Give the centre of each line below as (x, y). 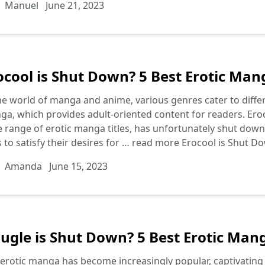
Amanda (23, 166)
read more (157, 143)
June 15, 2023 (78, 166)
